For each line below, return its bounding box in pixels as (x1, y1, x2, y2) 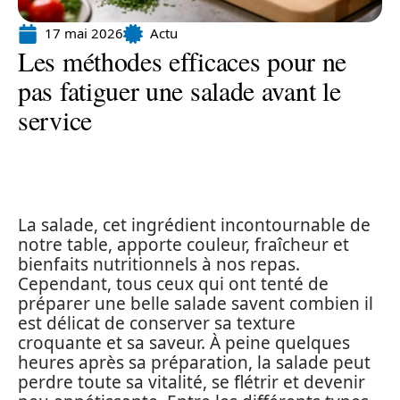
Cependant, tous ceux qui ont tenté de (18, 272, 329, 296)
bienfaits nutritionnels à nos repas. (18, 253, 300, 276)
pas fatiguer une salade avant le (18, 72, 341, 108)
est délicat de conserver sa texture (18, 312, 296, 335)
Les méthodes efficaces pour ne (18, 43, 347, 79)
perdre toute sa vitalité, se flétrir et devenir (18, 371, 365, 394)
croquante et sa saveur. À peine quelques (18, 331, 350, 354)
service (18, 102, 92, 137)
